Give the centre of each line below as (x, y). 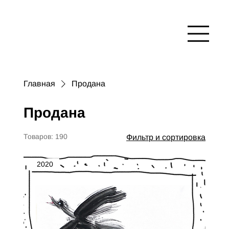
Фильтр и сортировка (166, 137)
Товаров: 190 (45, 136)
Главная (39, 83)
